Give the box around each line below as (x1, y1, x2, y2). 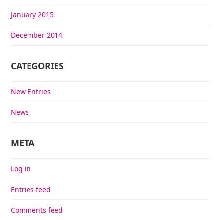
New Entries (11, 86, 51, 96)
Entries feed (11, 184, 51, 194)
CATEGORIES (11, 59, 64, 72)
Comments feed (11, 205, 63, 215)
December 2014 (11, 30, 63, 40)
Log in (11, 164, 31, 173)
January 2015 (11, 9, 54, 19)
